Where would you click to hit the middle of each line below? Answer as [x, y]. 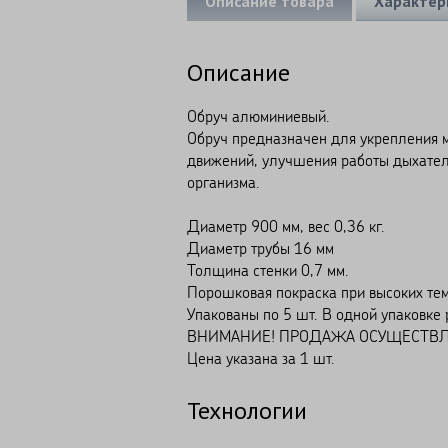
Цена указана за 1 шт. [261, 357]
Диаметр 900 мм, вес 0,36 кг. [286, 225]
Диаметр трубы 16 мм [260, 247]
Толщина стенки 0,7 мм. [268, 269]
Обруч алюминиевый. [258, 115]
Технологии [247, 410]
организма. [223, 181]
